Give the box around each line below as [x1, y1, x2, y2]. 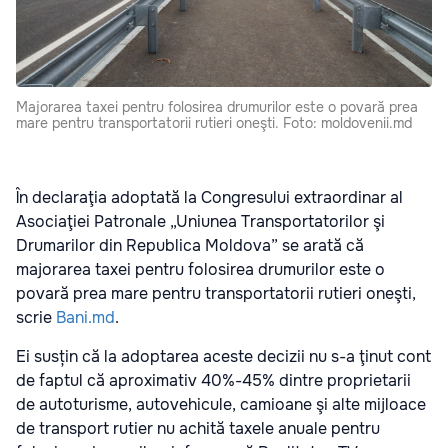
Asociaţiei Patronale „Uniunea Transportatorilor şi [16, 210, 385, 232]
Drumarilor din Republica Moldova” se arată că [16, 234, 364, 256]
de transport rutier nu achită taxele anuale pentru [16, 417, 380, 439]
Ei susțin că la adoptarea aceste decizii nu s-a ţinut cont [16, 345, 431, 367]
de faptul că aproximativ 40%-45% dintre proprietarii [16, 369, 411, 391]
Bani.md [52, 306, 115, 328]
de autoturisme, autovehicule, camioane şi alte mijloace [16, 393, 426, 415]
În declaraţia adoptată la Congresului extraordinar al [16, 186, 403, 208]
